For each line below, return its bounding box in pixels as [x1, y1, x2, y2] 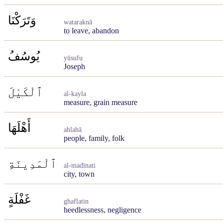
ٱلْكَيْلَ [8, 86, 43, 99]
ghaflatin [64, 198, 89, 205]
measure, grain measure [64, 98, 137, 107]
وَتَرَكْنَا [8, 14, 36, 27]
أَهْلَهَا [8, 121, 31, 134]
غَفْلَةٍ [8, 193, 31, 206]
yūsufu [64, 54, 83, 62]
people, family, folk [64, 134, 124, 142]
